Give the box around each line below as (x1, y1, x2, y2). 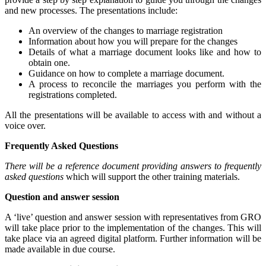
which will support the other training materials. (64, 172, 240, 182)
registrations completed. (28, 90, 117, 100)
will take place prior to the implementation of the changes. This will (5, 223, 261, 233)
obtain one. (28, 58, 70, 68)
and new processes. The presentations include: (5, 5, 178, 16)
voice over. (5, 121, 46, 131)
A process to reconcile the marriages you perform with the (28, 79, 261, 90)
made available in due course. (5, 244, 115, 255)
